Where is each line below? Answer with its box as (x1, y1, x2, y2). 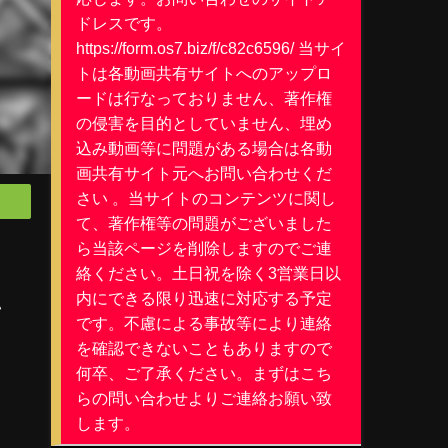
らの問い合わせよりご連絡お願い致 (75, 389, 332, 406)
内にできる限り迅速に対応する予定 (75, 289, 332, 306)
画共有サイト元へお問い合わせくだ (75, 164, 332, 181)
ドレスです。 (75, 14, 172, 31)
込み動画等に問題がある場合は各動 (75, 139, 332, 156)
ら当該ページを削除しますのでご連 (75, 239, 332, 256)
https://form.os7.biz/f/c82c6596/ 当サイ (75, 39, 346, 56)
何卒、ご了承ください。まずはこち (75, 364, 332, 381)
